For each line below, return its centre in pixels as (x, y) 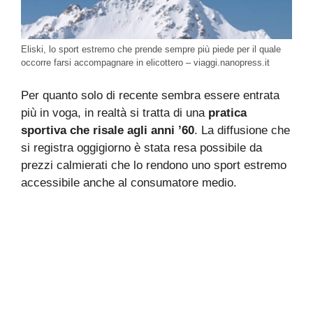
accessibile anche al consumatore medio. (129, 183)
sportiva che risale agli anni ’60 (108, 131)
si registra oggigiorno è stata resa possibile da (141, 148)
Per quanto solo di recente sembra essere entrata (150, 96)
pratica (226, 113)
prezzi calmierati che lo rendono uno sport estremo (154, 166)
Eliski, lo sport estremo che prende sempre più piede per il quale (151, 49)
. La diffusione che (242, 131)
